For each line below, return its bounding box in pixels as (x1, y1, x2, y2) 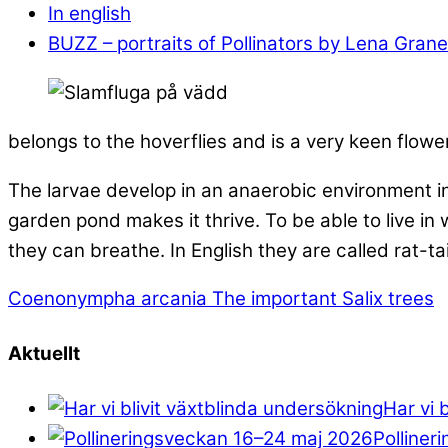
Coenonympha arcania (8, 287, 207, 311)
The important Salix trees (207, 287, 434, 311)
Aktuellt (8, 342, 80, 366)
